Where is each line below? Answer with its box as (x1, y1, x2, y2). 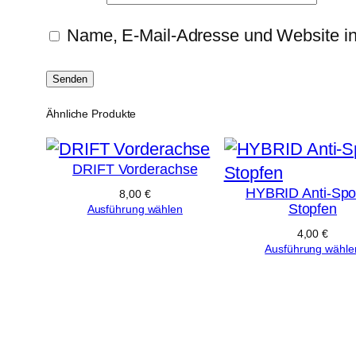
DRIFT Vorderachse (72, 161, 198, 177)
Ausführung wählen (87, 202, 183, 215)
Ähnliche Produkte (46, 106, 137, 120)
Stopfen (288, 200, 338, 217)
